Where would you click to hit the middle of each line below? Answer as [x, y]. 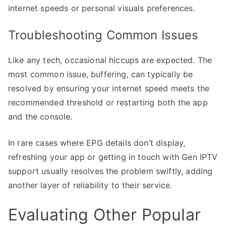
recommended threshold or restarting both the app [108, 102]
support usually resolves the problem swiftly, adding [110, 171]
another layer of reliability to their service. [90, 185]
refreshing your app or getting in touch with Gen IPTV [113, 157]
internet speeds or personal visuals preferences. [102, 8]
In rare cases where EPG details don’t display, [97, 143]
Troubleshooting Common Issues [103, 35]
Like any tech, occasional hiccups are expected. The [110, 60]
